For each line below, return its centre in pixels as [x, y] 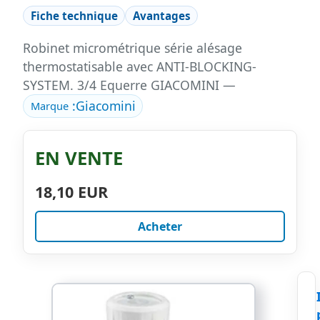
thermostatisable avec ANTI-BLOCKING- [140, 66]
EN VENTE [79, 159]
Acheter [160, 227]
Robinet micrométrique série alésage [132, 47]
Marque [49, 106]
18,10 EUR [71, 192]
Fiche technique [74, 15]
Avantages [161, 15]
